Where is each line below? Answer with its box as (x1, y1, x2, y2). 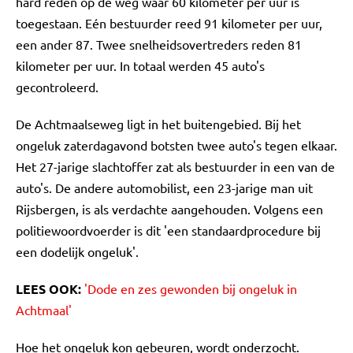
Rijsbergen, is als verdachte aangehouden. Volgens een (16, 201, 323, 217)
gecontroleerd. (16, 79, 98, 95)
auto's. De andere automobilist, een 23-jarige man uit (16, 180, 313, 195)
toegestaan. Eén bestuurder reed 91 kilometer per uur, (16, 15, 322, 31)
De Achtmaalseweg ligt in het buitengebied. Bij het (16, 116, 301, 132)
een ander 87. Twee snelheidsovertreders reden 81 (16, 36, 302, 52)
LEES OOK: (16, 281, 81, 297)
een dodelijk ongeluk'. (16, 243, 139, 259)
